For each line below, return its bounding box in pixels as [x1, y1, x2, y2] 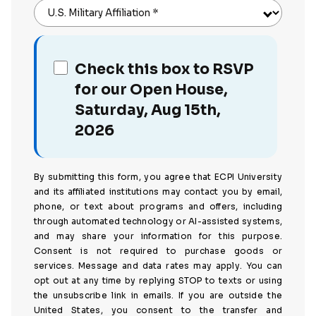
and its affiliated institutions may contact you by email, [34, 186, 282, 197]
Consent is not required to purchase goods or [34, 245, 282, 257]
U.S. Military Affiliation [48, 6, 150, 19]
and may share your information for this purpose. [34, 231, 282, 242]
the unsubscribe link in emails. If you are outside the [34, 290, 282, 301]
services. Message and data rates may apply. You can [34, 260, 282, 272]
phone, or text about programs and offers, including [34, 201, 282, 212]
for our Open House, [75, 80, 229, 99]
